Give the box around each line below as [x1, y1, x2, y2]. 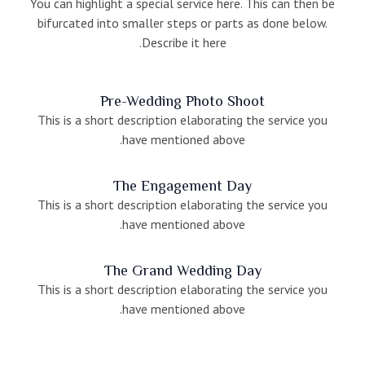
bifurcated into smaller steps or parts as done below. [37, 15, 328, 32]
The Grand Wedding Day [103, 262, 262, 279]
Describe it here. [141, 34, 226, 51]
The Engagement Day [113, 178, 252, 195]
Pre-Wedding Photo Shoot [100, 93, 265, 110]
